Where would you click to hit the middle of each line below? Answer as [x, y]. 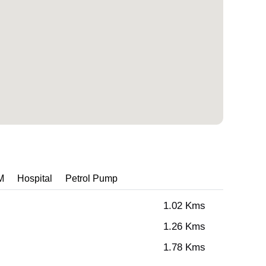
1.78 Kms [184, 248]
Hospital [35, 179]
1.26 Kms [184, 227]
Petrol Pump [91, 179]
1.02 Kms [184, 206]
